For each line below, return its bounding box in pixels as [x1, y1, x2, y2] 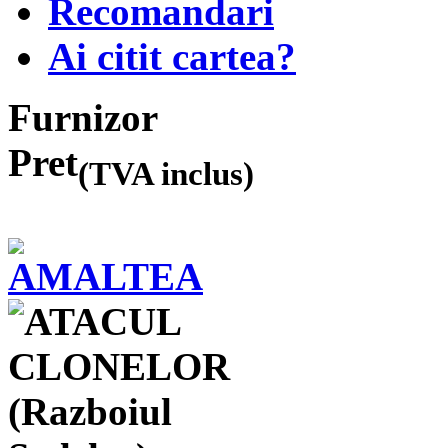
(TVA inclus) [78, 155, 254, 192]
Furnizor [8, 95, 158, 139]
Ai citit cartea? [48, 34, 296, 78]
